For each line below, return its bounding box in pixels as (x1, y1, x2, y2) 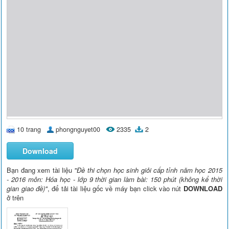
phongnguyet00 (56, 124, 101, 134)
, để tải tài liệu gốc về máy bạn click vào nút (48, 184, 184, 194)
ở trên (7, 193, 24, 203)
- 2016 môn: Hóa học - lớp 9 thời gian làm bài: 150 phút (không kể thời (7, 174, 222, 185)
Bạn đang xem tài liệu (7, 165, 75, 175)
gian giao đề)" (7, 184, 48, 194)
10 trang (17, 124, 41, 134)
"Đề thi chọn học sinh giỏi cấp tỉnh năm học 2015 (74, 165, 222, 175)
